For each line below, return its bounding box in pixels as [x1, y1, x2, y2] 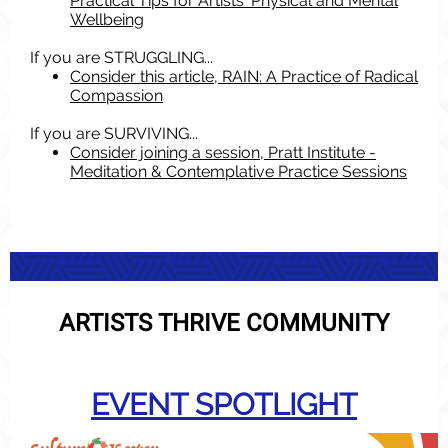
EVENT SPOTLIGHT [91, 387, 357, 422]
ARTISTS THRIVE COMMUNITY [59, 309, 389, 337]
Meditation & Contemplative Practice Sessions [70, 162, 407, 181]
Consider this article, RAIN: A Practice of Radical [70, 67, 418, 86]
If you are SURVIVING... [30, 124, 198, 143]
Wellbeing [70, 10, 144, 29]
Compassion [70, 86, 163, 105]
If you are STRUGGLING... [30, 48, 213, 67]
